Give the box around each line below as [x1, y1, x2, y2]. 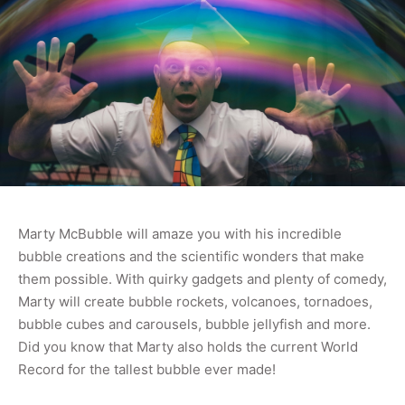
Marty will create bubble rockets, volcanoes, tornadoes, [18, 292, 372, 310]
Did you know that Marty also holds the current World [18, 337, 358, 355]
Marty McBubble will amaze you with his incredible [18, 224, 342, 242]
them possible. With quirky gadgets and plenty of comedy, [18, 269, 387, 287]
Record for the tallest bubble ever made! [18, 360, 276, 378]
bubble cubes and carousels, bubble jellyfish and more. [18, 315, 371, 333]
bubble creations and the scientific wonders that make [18, 247, 364, 265]
